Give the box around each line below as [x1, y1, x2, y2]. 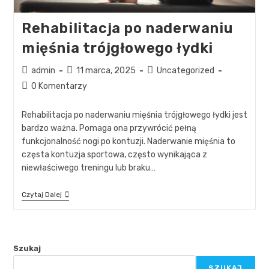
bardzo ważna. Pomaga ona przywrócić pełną [21, 122, 196, 133]
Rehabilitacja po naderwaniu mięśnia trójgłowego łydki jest [21, 109, 247, 120]
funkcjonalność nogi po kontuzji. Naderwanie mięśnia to [21, 136, 235, 147]
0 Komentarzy [31, 80, 87, 91]
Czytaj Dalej [21, 190, 62, 199]
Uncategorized [156, 65, 214, 76]
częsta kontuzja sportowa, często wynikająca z [21, 149, 207, 160]
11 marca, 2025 [76, 65, 136, 76]
